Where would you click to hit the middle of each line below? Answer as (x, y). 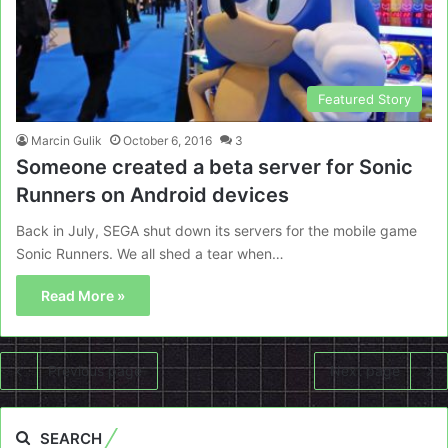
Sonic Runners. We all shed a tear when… (150, 253)
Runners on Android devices (152, 194)
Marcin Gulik (66, 140)
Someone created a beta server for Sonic (214, 166)
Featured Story (364, 98)
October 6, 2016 (167, 140)
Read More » (83, 295)
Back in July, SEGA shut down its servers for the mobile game (216, 230)
